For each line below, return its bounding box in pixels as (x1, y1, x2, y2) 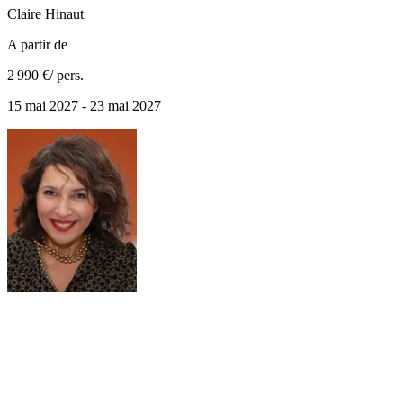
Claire (7, 6, 41, 22)
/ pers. (49, 67, 84, 84)
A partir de (7, 37, 67, 53)
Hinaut (45, 6, 84, 22)
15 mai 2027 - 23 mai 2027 (7, 98, 161, 114)
